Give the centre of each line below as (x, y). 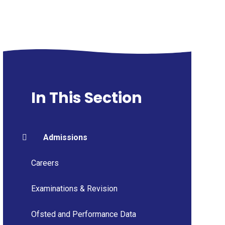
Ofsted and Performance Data (83, 214)
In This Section (86, 98)
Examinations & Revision (74, 188)
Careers (45, 163)
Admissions (65, 137)
